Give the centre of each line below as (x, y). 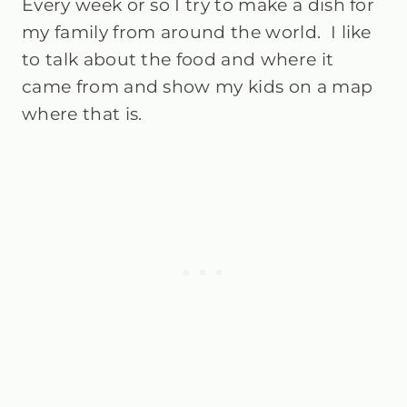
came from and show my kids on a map (198, 86)
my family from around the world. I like (197, 32)
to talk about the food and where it (178, 59)
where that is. (84, 114)
